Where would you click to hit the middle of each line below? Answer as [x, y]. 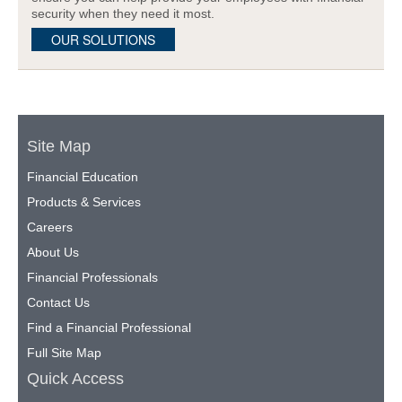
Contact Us [58, 303]
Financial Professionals [92, 278]
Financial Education [83, 177]
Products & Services [84, 202]
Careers [50, 227]
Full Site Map [64, 353]
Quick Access [75, 379]
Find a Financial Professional [109, 328]
